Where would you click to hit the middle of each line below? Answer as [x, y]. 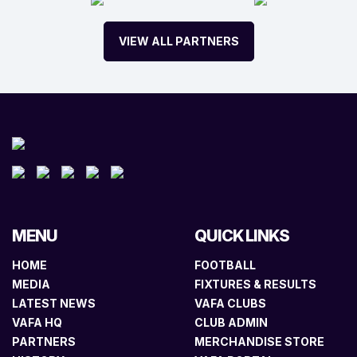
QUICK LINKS [242, 236]
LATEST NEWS [54, 303]
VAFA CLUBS [230, 303]
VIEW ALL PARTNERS [178, 41]
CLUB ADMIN [231, 322]
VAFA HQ [37, 322]
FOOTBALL [225, 265]
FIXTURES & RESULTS [255, 284]
